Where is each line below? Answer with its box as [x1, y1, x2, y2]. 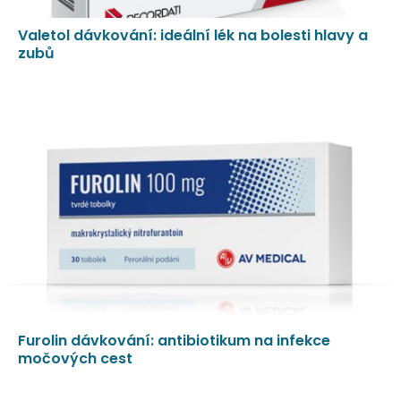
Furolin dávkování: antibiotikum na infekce [18, 329, 330, 351]
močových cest [18, 347, 132, 369]
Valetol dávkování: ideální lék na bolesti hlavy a [18, 25, 368, 47]
